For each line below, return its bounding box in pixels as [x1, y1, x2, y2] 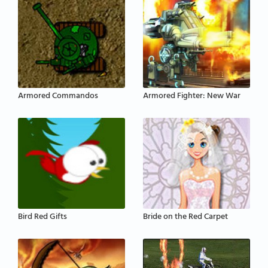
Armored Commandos [18, 88, 98, 105]
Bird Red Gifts [18, 209, 67, 226]
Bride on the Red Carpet [143, 209, 228, 226]
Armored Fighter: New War [143, 88, 240, 105]
